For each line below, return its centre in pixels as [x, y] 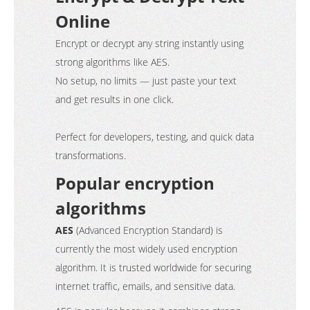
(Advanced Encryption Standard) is [148, 230]
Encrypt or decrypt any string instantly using [149, 43]
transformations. [91, 155]
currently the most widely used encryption [146, 249]
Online [83, 21]
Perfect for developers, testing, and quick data [155, 137]
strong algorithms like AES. [112, 62]
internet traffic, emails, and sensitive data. [145, 286]
